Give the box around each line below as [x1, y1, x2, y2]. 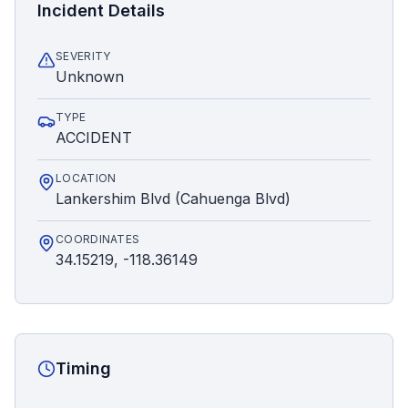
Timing [56, 359, 111, 378]
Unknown [56, 67, 124, 86]
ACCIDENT [56, 128, 132, 147]
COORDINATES [56, 232, 140, 246]
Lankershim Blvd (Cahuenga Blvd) [56, 189, 291, 208]
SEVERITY [56, 49, 111, 63]
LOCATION [56, 171, 117, 185]
